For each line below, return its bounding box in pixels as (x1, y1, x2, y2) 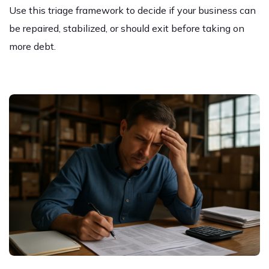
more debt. (9, 40, 56, 53)
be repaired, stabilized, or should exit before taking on (9, 22, 244, 35)
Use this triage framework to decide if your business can (9, 4, 256, 17)
